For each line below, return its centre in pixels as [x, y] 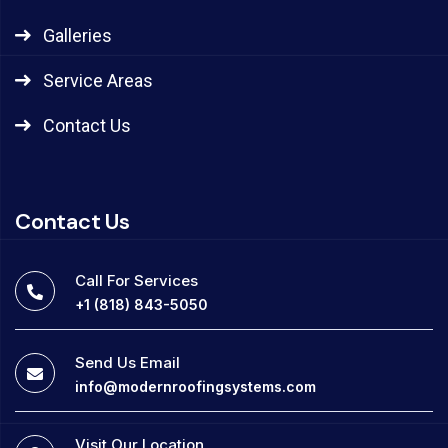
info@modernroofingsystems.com [195, 386]
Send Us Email [127, 362]
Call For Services [136, 280]
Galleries [77, 35]
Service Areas [97, 80]
